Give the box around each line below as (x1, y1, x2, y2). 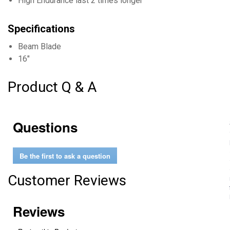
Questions (13, 118, 78, 137)
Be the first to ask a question (20, 150, 110, 161)
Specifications (8, 23, 75, 35)
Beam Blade (18, 42, 61, 51)
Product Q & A (8, 79, 97, 95)
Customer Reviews (8, 172, 126, 189)
